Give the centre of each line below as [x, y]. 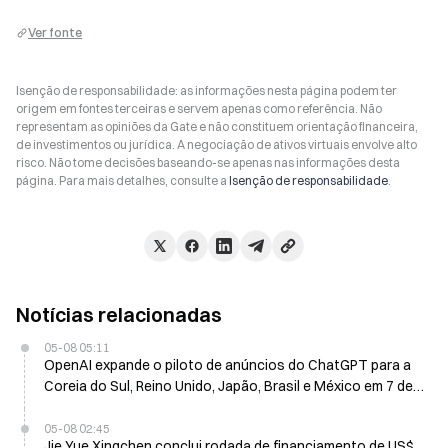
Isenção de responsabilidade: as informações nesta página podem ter [206, 90]
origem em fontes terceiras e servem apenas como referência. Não [199, 108]
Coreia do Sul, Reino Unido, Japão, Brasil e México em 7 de [228, 386]
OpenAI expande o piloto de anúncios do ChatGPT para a [227, 365]
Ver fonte [55, 32]
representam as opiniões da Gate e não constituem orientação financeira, [217, 126]
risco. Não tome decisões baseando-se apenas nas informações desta [208, 162]
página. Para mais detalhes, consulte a [122, 180]
